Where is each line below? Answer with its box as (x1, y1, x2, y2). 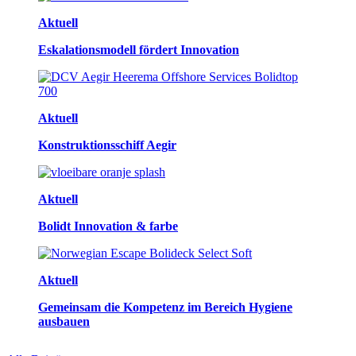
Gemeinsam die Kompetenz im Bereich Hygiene (38, 300, 292, 314)
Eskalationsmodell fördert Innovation (38, 42, 239, 56)
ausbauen (38, 314, 90, 328)
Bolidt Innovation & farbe (38, 219, 178, 233)
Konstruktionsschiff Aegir (38, 137, 176, 152)
